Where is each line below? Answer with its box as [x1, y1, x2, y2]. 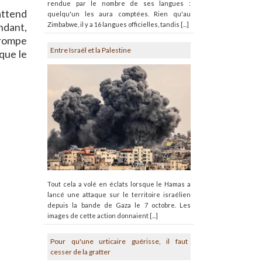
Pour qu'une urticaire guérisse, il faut [50, 236, 188, 246]
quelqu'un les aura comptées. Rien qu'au [47, 10, 191, 18]
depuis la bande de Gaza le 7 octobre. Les [47, 201, 191, 209]
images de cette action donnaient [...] [47, 211, 158, 219]
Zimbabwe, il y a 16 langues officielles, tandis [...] [47, 20, 189, 29]
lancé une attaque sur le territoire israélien [47, 190, 191, 198]
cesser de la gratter [50, 247, 111, 256]
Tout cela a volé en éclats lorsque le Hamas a [47, 180, 191, 188]
